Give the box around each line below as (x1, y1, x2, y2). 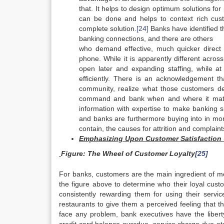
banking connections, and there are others (79, 34, 213, 42)
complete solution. (79, 24, 137, 32)
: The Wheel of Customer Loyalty (83, 149, 195, 157)
